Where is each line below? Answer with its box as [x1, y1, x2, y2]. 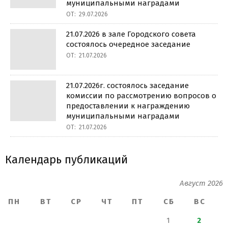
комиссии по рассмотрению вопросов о [66, 91, 216, 100]
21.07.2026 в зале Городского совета [66, 30, 196, 39]
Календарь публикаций [5, 153, 128, 166]
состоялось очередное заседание [66, 40, 190, 49]
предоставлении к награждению [66, 101, 190, 110]
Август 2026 [180, 179, 223, 188]
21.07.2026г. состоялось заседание [66, 81, 189, 90]
